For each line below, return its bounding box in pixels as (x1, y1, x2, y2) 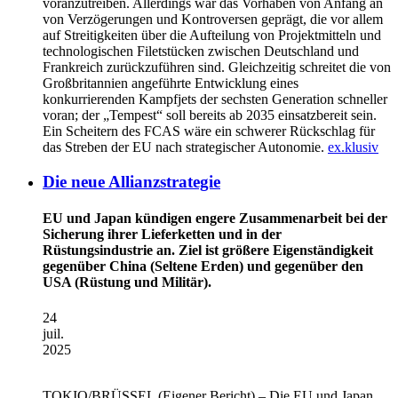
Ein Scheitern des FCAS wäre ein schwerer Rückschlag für (43, 123, 375, 139)
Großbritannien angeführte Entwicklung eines (43, 76, 298, 92)
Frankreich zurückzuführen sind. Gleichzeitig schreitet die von (43, 60, 391, 76)
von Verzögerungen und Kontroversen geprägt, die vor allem (43, 12, 383, 28)
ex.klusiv (328, 139, 378, 155)
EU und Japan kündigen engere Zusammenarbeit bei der (43, 211, 387, 227)
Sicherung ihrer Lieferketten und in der (43, 227, 282, 243)
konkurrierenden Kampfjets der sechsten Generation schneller (43, 92, 387, 107)
